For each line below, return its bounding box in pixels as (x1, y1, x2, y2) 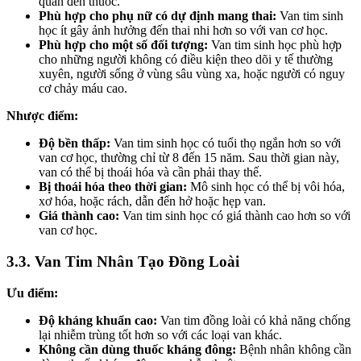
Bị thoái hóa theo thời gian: (39, 180, 187, 194)
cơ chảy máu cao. (39, 81, 127, 96)
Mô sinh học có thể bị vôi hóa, (187, 180, 345, 194)
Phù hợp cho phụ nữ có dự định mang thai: (39, 9, 276, 23)
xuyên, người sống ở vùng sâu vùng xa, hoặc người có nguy (39, 67, 345, 81)
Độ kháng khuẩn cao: (39, 313, 157, 327)
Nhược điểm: (6, 109, 78, 123)
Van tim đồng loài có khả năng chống (157, 313, 351, 327)
